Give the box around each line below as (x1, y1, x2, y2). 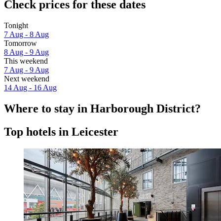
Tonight (4, 21, 28, 30)
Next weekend (4, 74, 49, 83)
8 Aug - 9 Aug (4, 48, 49, 57)
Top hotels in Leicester (4, 125, 118, 138)
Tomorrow (4, 39, 37, 48)
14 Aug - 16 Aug (4, 83, 57, 92)
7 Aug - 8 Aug (4, 30, 49, 39)
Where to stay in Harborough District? (4, 102, 201, 115)
